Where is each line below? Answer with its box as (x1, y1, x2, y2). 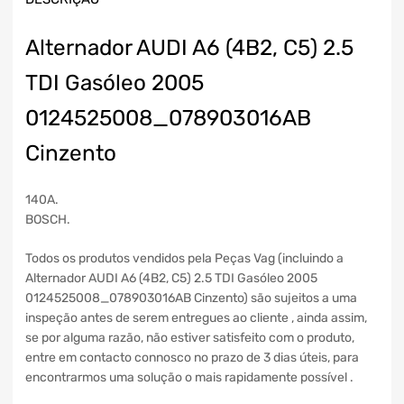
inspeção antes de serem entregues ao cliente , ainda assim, (25, 310, 367, 326)
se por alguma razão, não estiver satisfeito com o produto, (25, 330, 354, 346)
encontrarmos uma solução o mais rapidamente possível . (25, 370, 353, 386)
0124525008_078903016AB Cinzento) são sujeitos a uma (25, 290, 357, 307)
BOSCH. (25, 212, 70, 228)
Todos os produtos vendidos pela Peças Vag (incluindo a (25, 251, 344, 267)
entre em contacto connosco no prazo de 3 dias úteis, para (25, 350, 359, 366)
